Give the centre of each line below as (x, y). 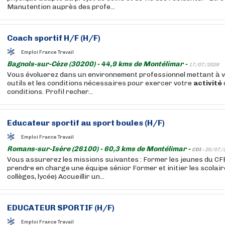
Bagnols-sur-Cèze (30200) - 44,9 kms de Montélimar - (98, 64)
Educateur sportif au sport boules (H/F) (86, 123)
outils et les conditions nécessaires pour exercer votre (100, 83)
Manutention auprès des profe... (61, 7)
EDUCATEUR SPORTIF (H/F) (61, 208)
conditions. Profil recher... (50, 92)
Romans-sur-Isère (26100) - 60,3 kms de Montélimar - (99, 149)
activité (208, 83)
